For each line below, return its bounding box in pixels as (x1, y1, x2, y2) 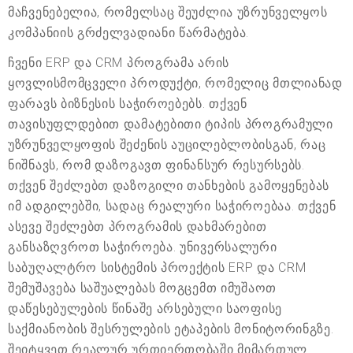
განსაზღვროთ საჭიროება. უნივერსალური (8, 240, 277, 255)
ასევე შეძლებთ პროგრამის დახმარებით (8, 219, 267, 235)
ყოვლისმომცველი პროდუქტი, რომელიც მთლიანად (8, 76, 343, 91)
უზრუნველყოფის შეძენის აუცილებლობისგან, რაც (8, 137, 326, 153)
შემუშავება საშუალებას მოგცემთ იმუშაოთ (8, 281, 277, 296)
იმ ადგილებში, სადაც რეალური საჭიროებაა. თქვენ (8, 199, 336, 214)
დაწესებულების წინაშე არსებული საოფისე (8, 301, 282, 317)
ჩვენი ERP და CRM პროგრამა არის (8, 55, 229, 71)
